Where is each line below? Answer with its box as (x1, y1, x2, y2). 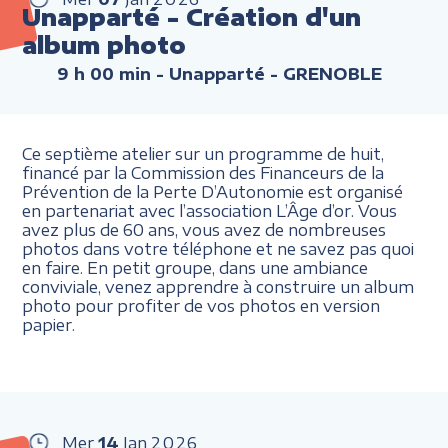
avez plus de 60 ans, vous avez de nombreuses (22, 219, 387, 239)
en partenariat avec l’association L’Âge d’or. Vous (22, 200, 398, 220)
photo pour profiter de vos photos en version (22, 295, 381, 315)
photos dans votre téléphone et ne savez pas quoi (22, 238, 415, 258)
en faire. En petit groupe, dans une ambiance (22, 257, 369, 277)
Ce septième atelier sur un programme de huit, (22, 143, 385, 163)
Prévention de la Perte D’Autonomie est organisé (22, 181, 404, 201)
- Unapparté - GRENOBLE (151, 63, 383, 84)
